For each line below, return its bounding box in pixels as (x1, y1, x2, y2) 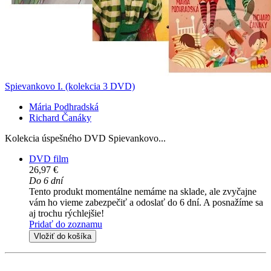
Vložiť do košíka (34, 232, 91, 241)
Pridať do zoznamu (29, 219, 102, 230)
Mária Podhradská (29, 102, 99, 113)
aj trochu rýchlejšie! (29, 208, 104, 219)
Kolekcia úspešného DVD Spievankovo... (5, 133, 166, 144)
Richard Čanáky (29, 113, 91, 123)
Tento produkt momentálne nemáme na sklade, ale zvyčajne (29, 186, 256, 197)
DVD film (29, 154, 68, 165)
